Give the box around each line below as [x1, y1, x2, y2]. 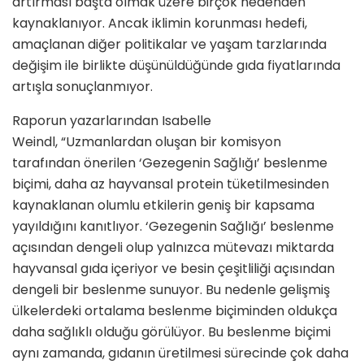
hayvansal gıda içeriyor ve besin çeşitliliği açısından [12, 259, 335, 279]
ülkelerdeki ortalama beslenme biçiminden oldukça [12, 301, 337, 321]
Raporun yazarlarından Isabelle [12, 111, 211, 131]
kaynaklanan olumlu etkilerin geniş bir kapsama [12, 196, 314, 215]
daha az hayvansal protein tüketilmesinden [54, 175, 329, 194]
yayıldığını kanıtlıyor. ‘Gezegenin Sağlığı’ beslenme [12, 217, 334, 236]
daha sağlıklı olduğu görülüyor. [12, 323, 205, 342]
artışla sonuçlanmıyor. [12, 77, 153, 97]
